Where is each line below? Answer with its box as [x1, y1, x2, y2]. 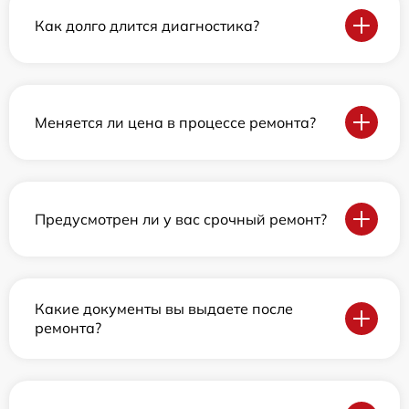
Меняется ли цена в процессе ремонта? [35, 112, 316, 131]
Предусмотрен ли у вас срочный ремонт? [35, 209, 327, 228]
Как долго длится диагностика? [35, 16, 259, 35]
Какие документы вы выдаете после [35, 299, 293, 318]
